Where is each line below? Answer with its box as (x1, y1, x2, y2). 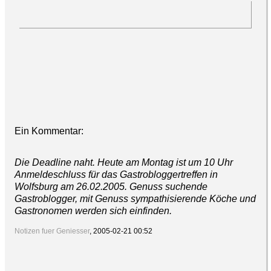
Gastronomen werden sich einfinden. (15, 206, 172, 217)
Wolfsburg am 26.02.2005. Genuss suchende (15, 181, 207, 192)
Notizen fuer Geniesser (15, 227, 90, 236)
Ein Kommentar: (15, 126, 83, 137)
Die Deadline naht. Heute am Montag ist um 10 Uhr (15, 157, 233, 168)
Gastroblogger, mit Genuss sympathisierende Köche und (15, 194, 256, 204)
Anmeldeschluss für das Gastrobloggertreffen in (15, 169, 218, 180)
